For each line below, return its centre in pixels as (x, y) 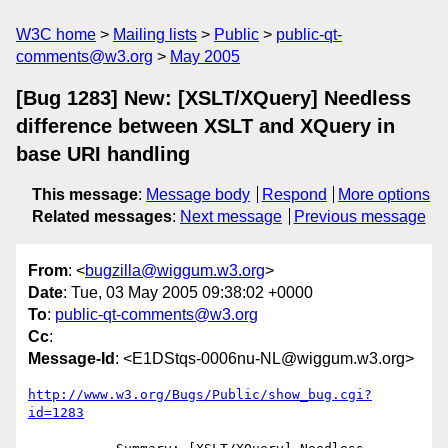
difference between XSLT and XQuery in (205, 126)
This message (85, 194)
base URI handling (103, 154)
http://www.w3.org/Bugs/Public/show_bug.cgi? (200, 395)
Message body (198, 194)
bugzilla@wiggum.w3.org (175, 271)
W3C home (56, 34)
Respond (294, 194)
